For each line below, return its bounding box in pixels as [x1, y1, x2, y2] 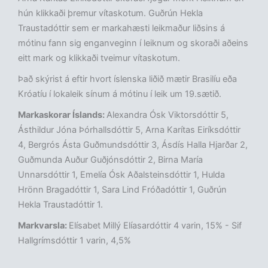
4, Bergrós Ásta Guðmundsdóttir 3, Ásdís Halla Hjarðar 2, [18, 139, 248, 151]
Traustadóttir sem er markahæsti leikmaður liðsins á [18, 23, 225, 34]
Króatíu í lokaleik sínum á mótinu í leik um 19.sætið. [18, 89, 221, 100]
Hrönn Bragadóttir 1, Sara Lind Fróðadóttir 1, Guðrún [18, 184, 227, 196]
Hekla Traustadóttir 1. [18, 199, 103, 211]
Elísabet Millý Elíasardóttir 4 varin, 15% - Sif [69, 220, 242, 232]
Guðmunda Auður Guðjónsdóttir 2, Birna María [18, 154, 203, 166]
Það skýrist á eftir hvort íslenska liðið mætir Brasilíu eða [18, 74, 237, 85]
